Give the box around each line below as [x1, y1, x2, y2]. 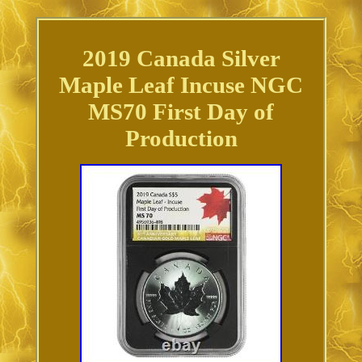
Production [124, 125, 238, 152]
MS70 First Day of [88, 99, 274, 125]
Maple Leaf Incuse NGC [59, 72, 303, 99]
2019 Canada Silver [82, 45, 280, 72]
